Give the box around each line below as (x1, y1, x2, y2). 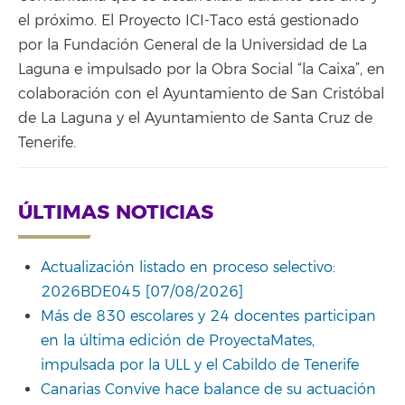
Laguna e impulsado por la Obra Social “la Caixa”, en (18, 60, 385, 79)
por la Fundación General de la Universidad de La (18, 35, 367, 54)
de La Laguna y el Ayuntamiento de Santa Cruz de (18, 108, 372, 127)
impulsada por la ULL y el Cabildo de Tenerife (41, 355, 359, 374)
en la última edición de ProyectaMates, (41, 331, 315, 350)
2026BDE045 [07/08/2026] (41, 282, 243, 301)
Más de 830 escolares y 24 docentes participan (41, 306, 376, 325)
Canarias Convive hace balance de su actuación (41, 380, 376, 399)
